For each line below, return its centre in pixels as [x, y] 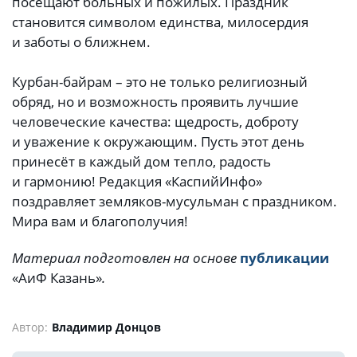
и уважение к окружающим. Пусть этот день [158, 142]
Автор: [30, 327]
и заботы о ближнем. [81, 42]
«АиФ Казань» [57, 277]
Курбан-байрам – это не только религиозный [160, 82]
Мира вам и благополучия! [100, 222]
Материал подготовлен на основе [126, 257]
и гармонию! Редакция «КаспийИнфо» [137, 182]
